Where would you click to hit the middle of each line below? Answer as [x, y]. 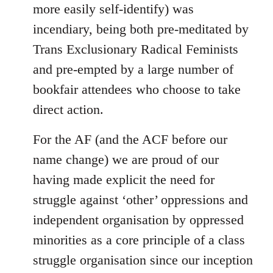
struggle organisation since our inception [143, 260]
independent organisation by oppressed [138, 220]
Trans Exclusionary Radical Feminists [136, 49]
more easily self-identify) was [113, 9]
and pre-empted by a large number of [133, 69]
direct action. [68, 109]
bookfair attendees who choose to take [137, 89]
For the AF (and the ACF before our [130, 139]
